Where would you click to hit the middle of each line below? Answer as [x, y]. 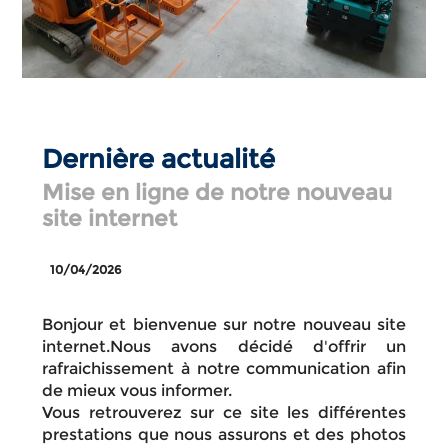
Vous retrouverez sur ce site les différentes [224, 412]
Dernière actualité [159, 159]
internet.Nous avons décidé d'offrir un [224, 346]
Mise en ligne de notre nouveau [217, 192]
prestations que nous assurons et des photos [224, 434]
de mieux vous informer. [137, 390]
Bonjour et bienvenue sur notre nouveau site [224, 324]
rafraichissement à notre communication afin [224, 368]
